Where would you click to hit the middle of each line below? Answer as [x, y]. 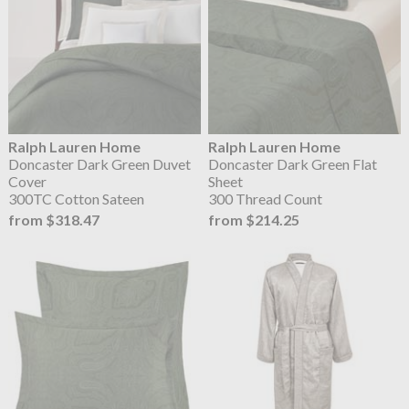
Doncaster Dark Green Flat [293, 163]
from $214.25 [254, 220]
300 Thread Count [266, 198]
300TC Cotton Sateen [76, 198]
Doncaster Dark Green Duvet [99, 163]
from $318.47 [53, 220]
